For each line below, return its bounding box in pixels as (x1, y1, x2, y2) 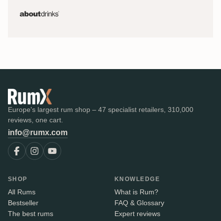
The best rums (8, 209, 53, 218)
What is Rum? (114, 187, 158, 196)
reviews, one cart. (8, 115, 63, 124)
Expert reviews (114, 209, 160, 218)
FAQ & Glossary (114, 198, 164, 207)
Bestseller (8, 198, 38, 207)
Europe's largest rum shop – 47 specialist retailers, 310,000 (8, 105, 193, 113)
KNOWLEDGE (114, 175, 160, 183)
